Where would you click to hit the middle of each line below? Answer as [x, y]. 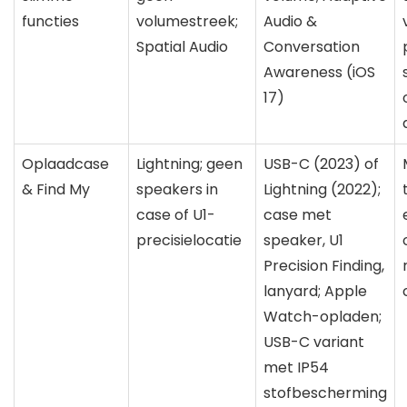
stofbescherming [325, 392]
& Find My [56, 189]
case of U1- [176, 214]
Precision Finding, [324, 265]
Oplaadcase [65, 164]
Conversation [312, 46]
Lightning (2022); [322, 189]
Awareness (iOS [319, 72]
